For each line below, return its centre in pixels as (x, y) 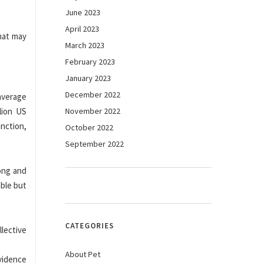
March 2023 (85, 45)
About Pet (83, 254)
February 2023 (90, 62)
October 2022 (89, 127)
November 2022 (93, 111)
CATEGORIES (90, 226)
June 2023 (83, 12)
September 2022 (95, 144)
